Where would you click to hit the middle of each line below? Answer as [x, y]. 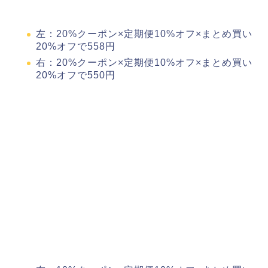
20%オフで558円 [76, 47]
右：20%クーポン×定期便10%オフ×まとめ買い [144, 62]
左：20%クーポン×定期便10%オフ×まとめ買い [144, 34]
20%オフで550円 [76, 75]
